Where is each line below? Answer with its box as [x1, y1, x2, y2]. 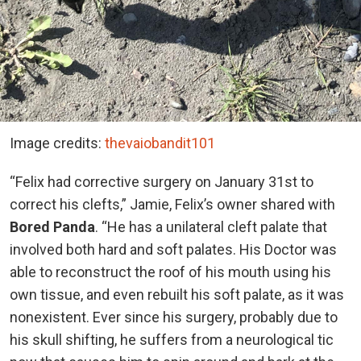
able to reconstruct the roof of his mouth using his [10, 263, 331, 281]
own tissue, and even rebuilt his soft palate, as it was [10, 286, 344, 304]
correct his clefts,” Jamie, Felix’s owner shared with [10, 196, 335, 214]
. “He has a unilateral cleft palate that [95, 218, 327, 236]
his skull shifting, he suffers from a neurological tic [10, 331, 334, 349]
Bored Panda [10, 218, 95, 236]
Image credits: [10, 135, 105, 152]
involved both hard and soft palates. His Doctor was [10, 241, 337, 259]
